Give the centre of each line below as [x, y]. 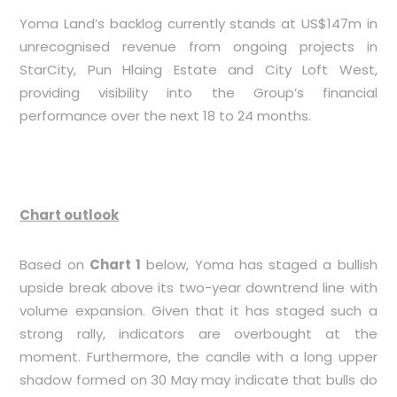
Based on [54, 265]
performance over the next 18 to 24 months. [166, 116]
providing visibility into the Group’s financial [198, 93]
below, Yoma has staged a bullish [259, 265]
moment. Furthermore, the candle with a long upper [198, 357]
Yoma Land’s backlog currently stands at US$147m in [198, 23]
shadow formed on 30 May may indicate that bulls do [198, 380]
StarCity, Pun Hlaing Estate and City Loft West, [198, 70]
